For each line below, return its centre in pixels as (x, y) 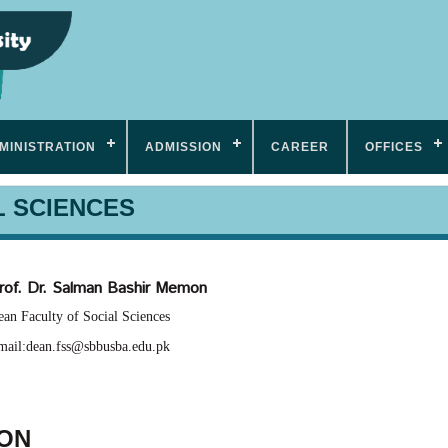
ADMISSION (183, 147)
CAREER (300, 147)
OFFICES (394, 147)
